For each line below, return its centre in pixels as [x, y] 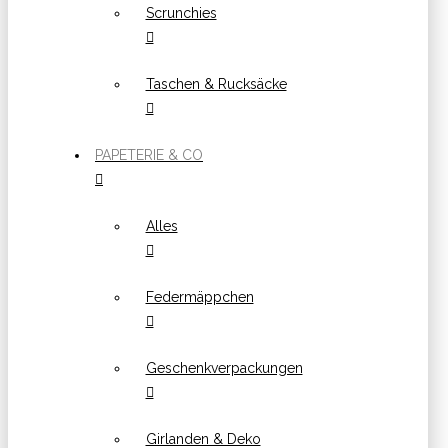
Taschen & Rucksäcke [216, 83]
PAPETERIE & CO [149, 154]
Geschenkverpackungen [224, 367]
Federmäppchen [199, 296]
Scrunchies [181, 12]
